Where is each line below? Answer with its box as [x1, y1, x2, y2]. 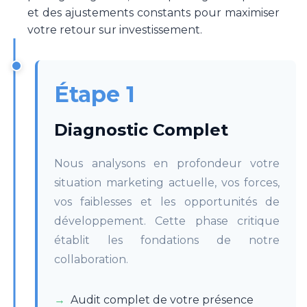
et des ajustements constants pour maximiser [27, 6, 280, 19]
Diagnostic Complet [54, 120, 228, 140]
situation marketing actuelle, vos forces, [54, 176, 280, 189]
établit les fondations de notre [54, 234, 280, 247]
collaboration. [54, 253, 128, 266]
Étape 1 [54, 81, 135, 108]
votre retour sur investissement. [27, 23, 202, 36]
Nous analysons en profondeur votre [54, 157, 280, 170]
